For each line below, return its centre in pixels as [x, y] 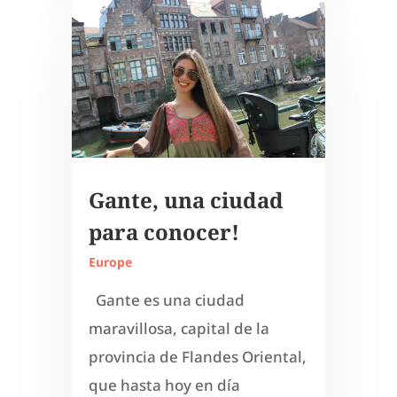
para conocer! [163, 232]
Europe [110, 262]
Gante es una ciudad [166, 300]
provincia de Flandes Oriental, [197, 357]
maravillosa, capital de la [179, 329]
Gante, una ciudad [186, 200]
